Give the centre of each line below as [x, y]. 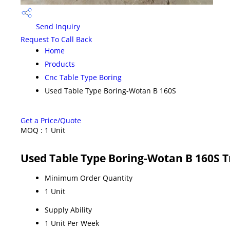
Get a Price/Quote [51, 120]
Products [60, 64]
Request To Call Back [56, 39]
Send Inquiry [57, 27]
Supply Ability [68, 209]
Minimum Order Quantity [89, 178]
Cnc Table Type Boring [83, 77]
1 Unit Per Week [72, 223]
